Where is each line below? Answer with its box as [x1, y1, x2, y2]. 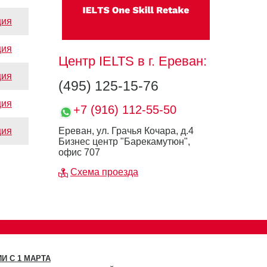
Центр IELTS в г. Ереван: [58, 54, 207, 69]
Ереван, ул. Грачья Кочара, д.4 [58, 126, 194, 136]
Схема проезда [70, 167, 138, 177]
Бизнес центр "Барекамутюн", [58, 136, 190, 147]
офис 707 [58, 147, 100, 157]
